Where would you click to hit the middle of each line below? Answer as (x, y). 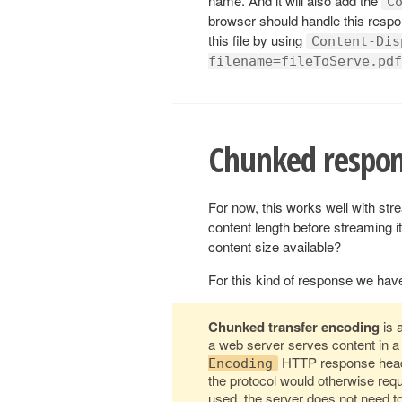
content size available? (275, 247)
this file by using (257, 39)
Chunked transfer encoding (294, 327)
